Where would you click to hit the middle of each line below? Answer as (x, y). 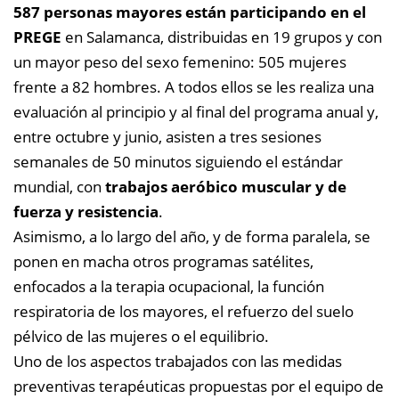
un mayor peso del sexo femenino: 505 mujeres (180, 61)
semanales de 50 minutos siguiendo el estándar (178, 161)
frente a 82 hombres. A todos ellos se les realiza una (194, 86)
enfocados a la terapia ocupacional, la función (169, 286)
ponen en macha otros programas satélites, (163, 261)
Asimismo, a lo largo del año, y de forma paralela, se (192, 236)
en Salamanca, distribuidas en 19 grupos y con (222, 37)
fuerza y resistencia (86, 211)
